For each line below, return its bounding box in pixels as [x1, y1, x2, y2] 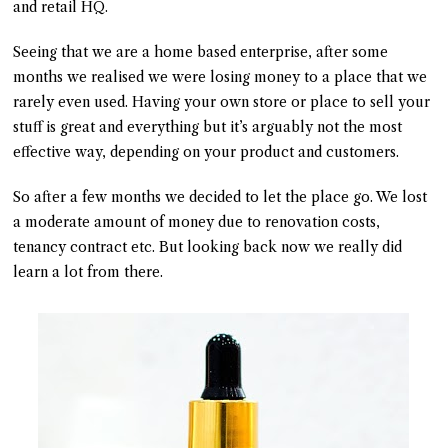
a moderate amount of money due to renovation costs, [13, 213, 381, 232]
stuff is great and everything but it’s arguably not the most [13, 118, 403, 137]
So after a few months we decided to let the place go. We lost [13, 188, 428, 207]
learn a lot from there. [13, 263, 164, 282]
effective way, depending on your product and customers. [13, 143, 400, 162]
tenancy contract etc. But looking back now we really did [13, 238, 403, 257]
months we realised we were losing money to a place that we [13, 68, 428, 87]
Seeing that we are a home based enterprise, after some [13, 43, 389, 62]
